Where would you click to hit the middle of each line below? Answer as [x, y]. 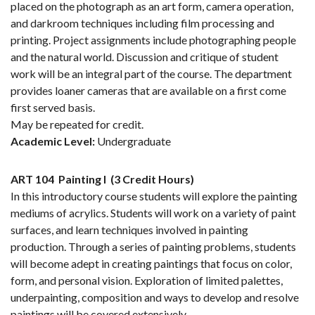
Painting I [82, 179]
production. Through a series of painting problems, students [153, 247]
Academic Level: [53, 141]
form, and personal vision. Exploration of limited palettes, [147, 281]
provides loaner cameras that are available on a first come [148, 91]
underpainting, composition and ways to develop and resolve [155, 297]
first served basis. [53, 108]
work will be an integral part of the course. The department [151, 74]
